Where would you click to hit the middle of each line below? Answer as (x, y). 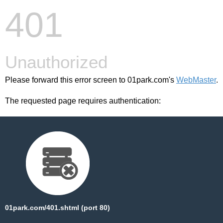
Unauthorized (56, 62)
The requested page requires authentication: (83, 101)
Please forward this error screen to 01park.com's (91, 80)
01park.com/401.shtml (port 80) (57, 208)
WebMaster (196, 80)
